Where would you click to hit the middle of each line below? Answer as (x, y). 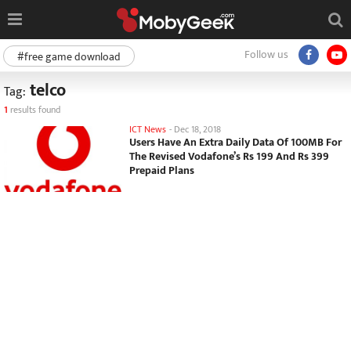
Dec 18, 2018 (197, 129)
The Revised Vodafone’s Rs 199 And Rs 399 (229, 156)
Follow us (266, 54)
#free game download (69, 57)
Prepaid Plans (162, 170)
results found (34, 110)
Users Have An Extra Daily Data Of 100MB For (235, 142)
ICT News (148, 129)
